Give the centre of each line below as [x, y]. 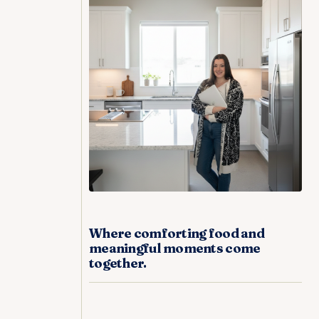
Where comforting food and [177, 233]
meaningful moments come [175, 248]
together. [118, 263]
